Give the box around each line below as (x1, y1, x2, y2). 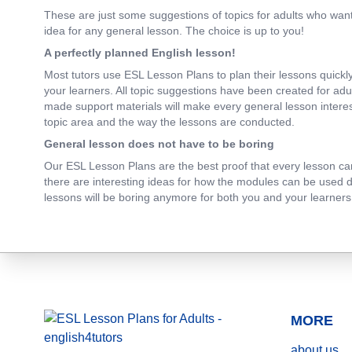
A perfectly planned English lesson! (44, 46, 236, 60)
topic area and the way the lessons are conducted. (44, 115, 298, 129)
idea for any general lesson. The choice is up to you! (44, 24, 304, 38)
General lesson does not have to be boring (44, 137, 274, 151)
